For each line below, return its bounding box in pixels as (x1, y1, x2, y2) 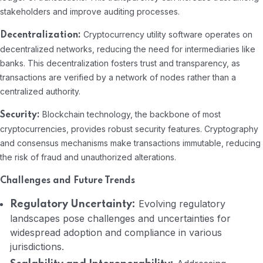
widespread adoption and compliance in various (10, 227, 222, 239)
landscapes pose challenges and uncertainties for (10, 213, 231, 225)
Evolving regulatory (136, 198, 225, 210)
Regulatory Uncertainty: (10, 199, 136, 210)
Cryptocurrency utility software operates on (81, 29, 252, 40)
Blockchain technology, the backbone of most (40, 109, 221, 120)
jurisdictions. (10, 241, 64, 253)
